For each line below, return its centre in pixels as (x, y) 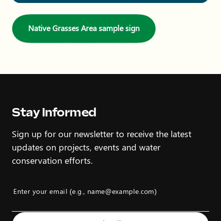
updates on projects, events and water (86, 147)
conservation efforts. (52, 160)
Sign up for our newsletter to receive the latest (102, 133)
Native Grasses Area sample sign (84, 28)
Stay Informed (54, 112)
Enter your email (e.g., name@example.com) (85, 191)
